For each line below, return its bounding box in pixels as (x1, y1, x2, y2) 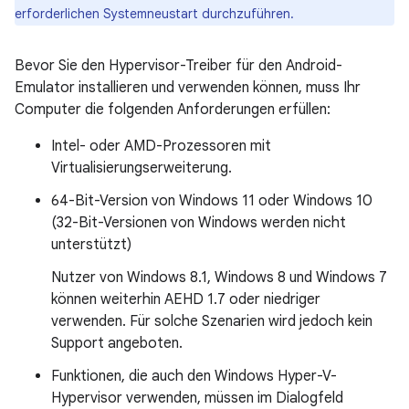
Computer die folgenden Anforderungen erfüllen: (15, 100, 330, 119)
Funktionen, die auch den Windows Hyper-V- (51, 366, 337, 385)
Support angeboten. (51, 333, 183, 352)
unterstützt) (51, 235, 131, 254)
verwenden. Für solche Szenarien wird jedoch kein (51, 311, 372, 330)
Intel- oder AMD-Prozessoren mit (51, 136, 271, 155)
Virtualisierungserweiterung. (51, 158, 232, 177)
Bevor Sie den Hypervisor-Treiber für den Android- (15, 56, 342, 75)
